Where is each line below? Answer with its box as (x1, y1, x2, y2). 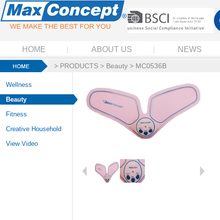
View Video (6, 140, 38, 147)
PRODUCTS (60, 62, 98, 70)
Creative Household (6, 125, 61, 133)
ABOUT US (91, 45, 132, 54)
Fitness (6, 110, 27, 118)
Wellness (6, 81, 32, 88)
